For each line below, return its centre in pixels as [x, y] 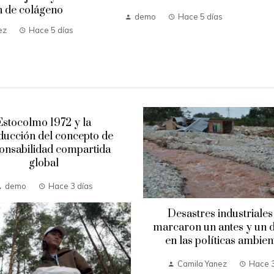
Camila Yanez [202, 263]
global [44, 163]
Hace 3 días [70, 186]
